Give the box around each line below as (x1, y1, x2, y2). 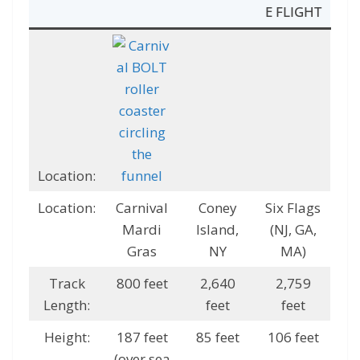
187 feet (116, 328, 168, 347)
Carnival (116, 198, 168, 218)
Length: (43, 296, 90, 315)
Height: (43, 328, 90, 347)
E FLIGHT (264, 2, 321, 22)
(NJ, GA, (269, 220, 317, 239)
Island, (196, 220, 239, 239)
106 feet (267, 328, 319, 347)
